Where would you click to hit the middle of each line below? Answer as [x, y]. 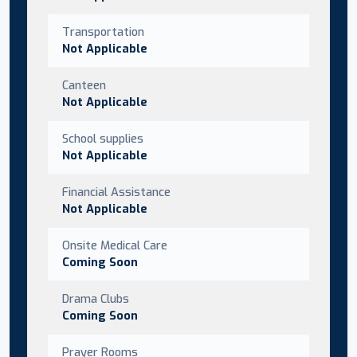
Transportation [103, 31]
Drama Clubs [96, 298]
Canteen [84, 85]
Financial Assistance [116, 192]
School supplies [103, 138]
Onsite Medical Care [115, 245]
